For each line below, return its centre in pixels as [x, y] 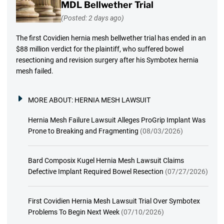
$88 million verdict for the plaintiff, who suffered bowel [99, 49]
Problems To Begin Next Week [73, 212]
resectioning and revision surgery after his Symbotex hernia [107, 60]
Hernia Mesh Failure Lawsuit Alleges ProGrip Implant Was [116, 120]
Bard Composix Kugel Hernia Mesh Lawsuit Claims [106, 161]
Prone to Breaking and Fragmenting [83, 131]
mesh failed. [34, 71]
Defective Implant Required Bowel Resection [95, 172]
